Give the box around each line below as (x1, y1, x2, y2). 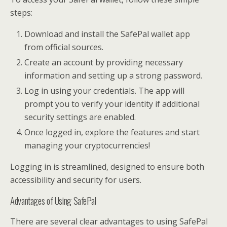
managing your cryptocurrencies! (24, 140, 150, 152)
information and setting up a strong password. (24, 69, 203, 81)
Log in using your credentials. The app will (24, 85, 185, 96)
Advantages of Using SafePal (10, 194, 96, 208)
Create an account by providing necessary (24, 56, 183, 68)
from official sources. (24, 41, 104, 53)
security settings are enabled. (24, 111, 136, 123)
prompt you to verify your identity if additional (24, 98, 200, 109)
